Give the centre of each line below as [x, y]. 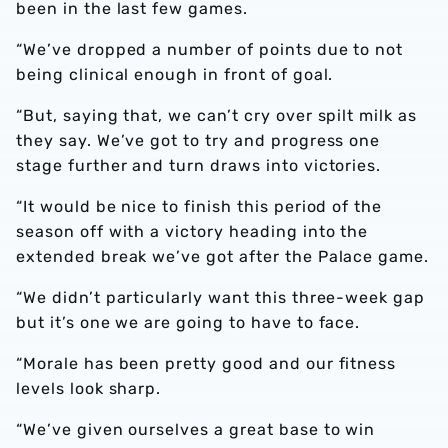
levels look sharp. [89, 388]
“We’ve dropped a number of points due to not [210, 49]
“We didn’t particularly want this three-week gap [221, 297]
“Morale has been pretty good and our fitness [206, 363]
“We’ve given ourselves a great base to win [196, 429]
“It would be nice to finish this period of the [199, 206]
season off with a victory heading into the [192, 231]
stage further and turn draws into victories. [199, 165]
